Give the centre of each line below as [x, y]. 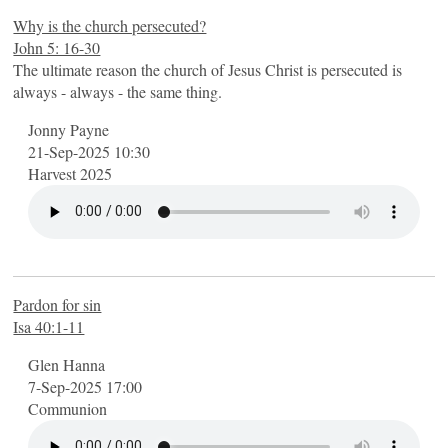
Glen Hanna [67, 364]
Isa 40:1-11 [49, 326]
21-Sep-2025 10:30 [89, 151]
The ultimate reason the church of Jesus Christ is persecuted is [208, 69]
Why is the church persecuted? [110, 25]
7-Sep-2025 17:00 [85, 386]
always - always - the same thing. [118, 91]
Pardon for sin [57, 304]
